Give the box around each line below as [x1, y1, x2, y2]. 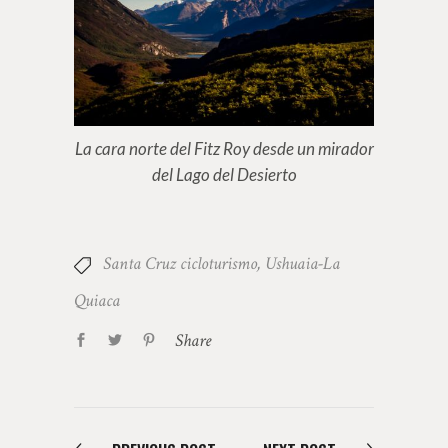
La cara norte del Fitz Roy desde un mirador [74, 138, 374, 160]
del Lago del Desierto [151, 164, 297, 186]
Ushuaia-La [265, 252, 340, 276]
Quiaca [74, 289, 120, 313]
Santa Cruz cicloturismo [103, 252, 257, 276]
